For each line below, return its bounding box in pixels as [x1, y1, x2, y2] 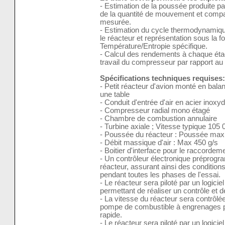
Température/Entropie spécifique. [99, 42, 207, 51]
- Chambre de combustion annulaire [99, 115, 217, 123]
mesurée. [99, 18, 131, 27]
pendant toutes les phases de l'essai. [99, 171, 220, 179]
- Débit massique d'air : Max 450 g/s [99, 139, 218, 147]
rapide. [99, 211, 122, 219]
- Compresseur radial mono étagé [99, 106, 210, 115]
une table [99, 90, 130, 99]
